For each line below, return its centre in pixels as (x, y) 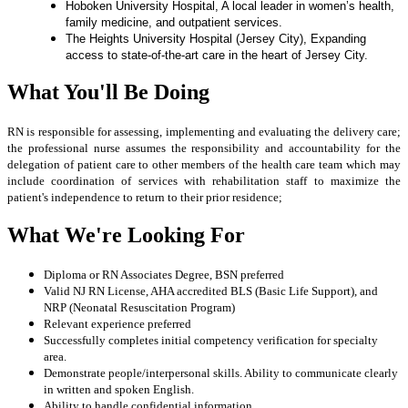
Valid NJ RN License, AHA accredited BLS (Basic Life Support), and (211, 291)
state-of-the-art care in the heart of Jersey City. (245, 55)
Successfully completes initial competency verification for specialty (211, 341)
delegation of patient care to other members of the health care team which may (204, 165)
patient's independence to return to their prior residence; (145, 198)
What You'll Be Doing (108, 92)
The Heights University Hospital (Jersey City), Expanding (216, 38)
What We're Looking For (126, 235)
